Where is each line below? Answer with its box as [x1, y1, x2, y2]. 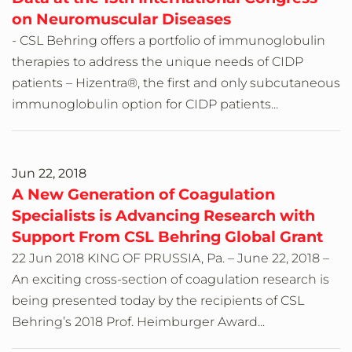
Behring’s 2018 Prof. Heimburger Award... [12, 314, 265, 330]
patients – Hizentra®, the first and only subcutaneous [12, 75, 340, 91]
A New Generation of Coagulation [12, 185, 275, 204]
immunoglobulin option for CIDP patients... [12, 97, 278, 112]
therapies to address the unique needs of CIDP [12, 54, 303, 70]
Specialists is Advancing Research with [12, 206, 315, 225]
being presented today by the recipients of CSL [12, 293, 304, 309]
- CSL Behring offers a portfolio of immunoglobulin [12, 33, 325, 49]
